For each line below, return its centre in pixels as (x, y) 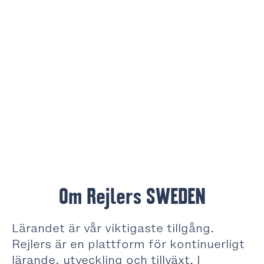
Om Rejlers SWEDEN (132, 197)
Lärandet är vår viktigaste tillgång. (113, 228)
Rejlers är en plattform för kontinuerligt (128, 244)
